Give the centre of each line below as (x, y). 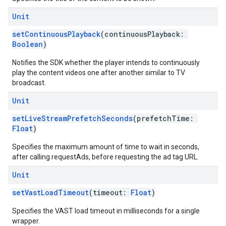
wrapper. (26, 221)
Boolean (27, 44)
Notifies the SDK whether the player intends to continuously (106, 63)
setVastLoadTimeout (50, 192)
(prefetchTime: (165, 118)
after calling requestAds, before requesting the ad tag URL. (105, 157)
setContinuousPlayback (56, 34)
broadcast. (29, 83)
